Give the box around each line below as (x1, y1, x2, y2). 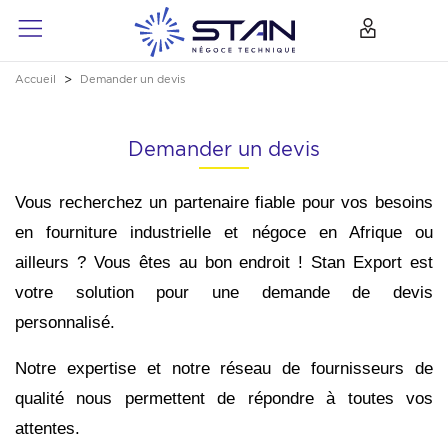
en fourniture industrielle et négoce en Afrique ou (15, 222, 433, 242)
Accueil (15, 72, 56, 86)
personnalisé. (15, 312, 120, 332)
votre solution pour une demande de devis (15, 282, 433, 302)
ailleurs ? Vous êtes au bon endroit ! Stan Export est (15, 252, 433, 272)
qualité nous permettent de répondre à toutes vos (15, 388, 433, 408)
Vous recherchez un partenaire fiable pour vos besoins (15, 192, 433, 212)
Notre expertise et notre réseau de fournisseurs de (15, 358, 433, 378)
